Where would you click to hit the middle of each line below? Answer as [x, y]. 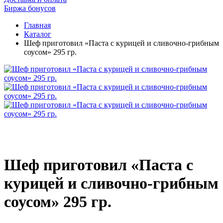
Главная [37, 25]
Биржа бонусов [30, 8]
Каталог [38, 34]
